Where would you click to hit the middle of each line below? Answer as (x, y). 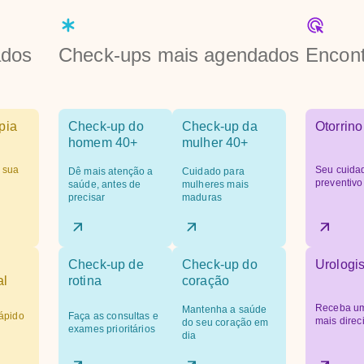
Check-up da (220, 126)
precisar (87, 197)
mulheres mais (215, 184)
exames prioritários (112, 329)
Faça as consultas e (113, 316)
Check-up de (106, 264)
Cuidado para (213, 171)
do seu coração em (225, 323)
